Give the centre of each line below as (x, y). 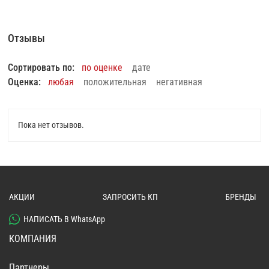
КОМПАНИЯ (33, 239)
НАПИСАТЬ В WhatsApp (64, 219)
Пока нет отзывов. (51, 125)
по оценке (102, 68)
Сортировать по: (41, 68)
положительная (115, 82)
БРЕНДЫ (241, 197)
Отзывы (27, 38)
